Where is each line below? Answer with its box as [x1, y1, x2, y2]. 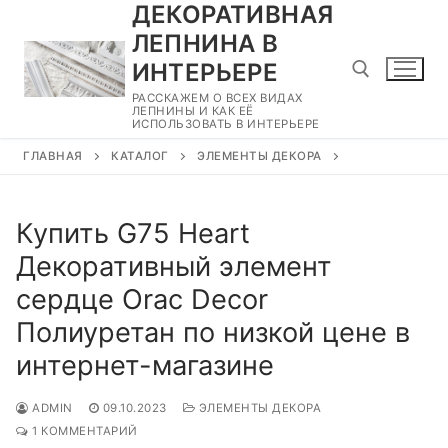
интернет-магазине [16, 348, 274, 382]
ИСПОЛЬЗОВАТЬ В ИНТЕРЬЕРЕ [131, 117, 320, 131]
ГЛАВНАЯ [23, 149, 83, 163]
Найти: [358, 143, 412, 163]
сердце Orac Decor [16, 282, 268, 316]
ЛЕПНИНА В [131, 29, 279, 58]
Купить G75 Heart [16, 216, 250, 250]
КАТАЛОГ [111, 149, 169, 163]
